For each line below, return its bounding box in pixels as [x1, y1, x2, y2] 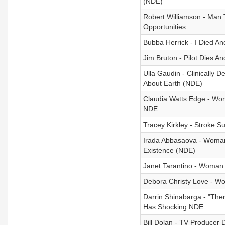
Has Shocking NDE [143, 203, 203, 211]
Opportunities [143, 23, 186, 31]
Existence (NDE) [143, 146, 195, 154]
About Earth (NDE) [143, 79, 202, 87]
